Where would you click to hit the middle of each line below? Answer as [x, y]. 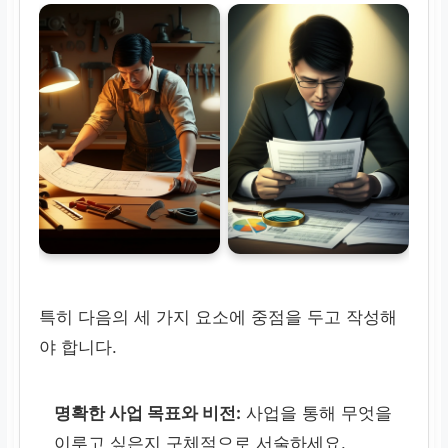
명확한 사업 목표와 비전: [148, 412]
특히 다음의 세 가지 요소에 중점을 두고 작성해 [218, 317]
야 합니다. [78, 347]
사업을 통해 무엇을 [317, 412]
